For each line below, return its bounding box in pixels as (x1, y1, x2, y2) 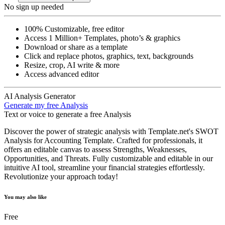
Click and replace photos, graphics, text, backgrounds (24, 51, 193, 60)
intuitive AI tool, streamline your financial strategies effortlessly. (4, 163, 205, 172)
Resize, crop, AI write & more (24, 60, 120, 69)
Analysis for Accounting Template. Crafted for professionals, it (4, 136, 202, 145)
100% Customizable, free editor (24, 24, 124, 33)
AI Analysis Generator (4, 91, 75, 100)
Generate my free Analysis (4, 100, 88, 109)
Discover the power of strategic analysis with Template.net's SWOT (4, 127, 218, 136)
